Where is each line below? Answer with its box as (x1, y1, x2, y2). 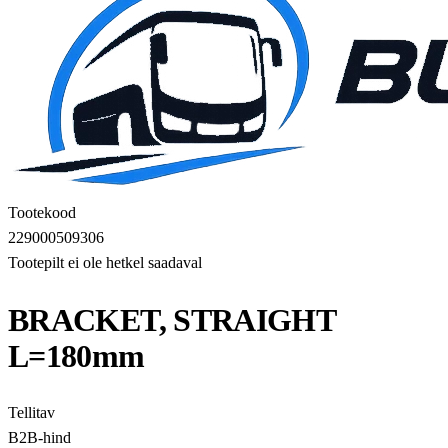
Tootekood (8, 204, 76, 221)
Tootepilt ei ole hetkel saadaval (8, 254, 202, 271)
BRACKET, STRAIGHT (8, 301, 336, 338)
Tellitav (8, 404, 55, 422)
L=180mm (8, 337, 145, 374)
